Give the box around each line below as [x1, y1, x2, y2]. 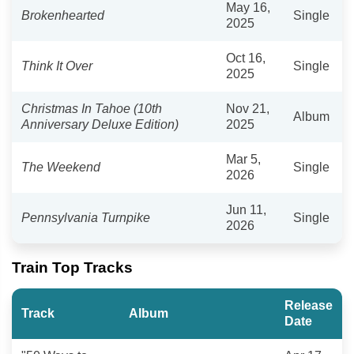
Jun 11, [226, 202, 266, 217]
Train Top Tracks [12, 258, 133, 276]
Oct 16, [226, 51, 265, 65]
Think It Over [21, 58, 92, 73]
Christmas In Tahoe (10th [21, 101, 162, 115]
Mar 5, [226, 152, 261, 166]
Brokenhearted [21, 8, 104, 22]
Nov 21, [226, 101, 269, 115]
